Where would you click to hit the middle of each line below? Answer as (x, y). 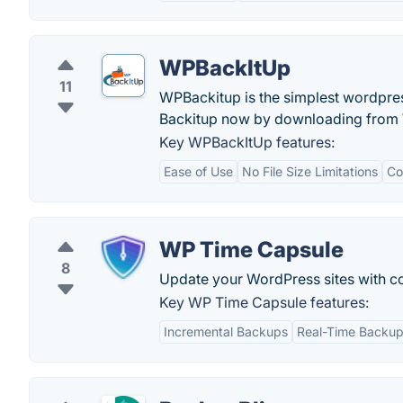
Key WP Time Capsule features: (264, 302)
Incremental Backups (226, 331)
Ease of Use (198, 171)
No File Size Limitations (310, 171)
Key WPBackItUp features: (247, 142)
